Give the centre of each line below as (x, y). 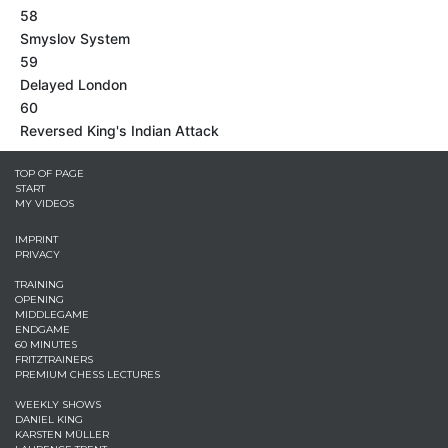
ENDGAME (42, 329)
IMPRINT (36, 239)
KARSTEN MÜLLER (62, 434)
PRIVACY (37, 254)
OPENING (39, 299)
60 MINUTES (46, 344)
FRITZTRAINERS (54, 359)
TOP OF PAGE (49, 173)
